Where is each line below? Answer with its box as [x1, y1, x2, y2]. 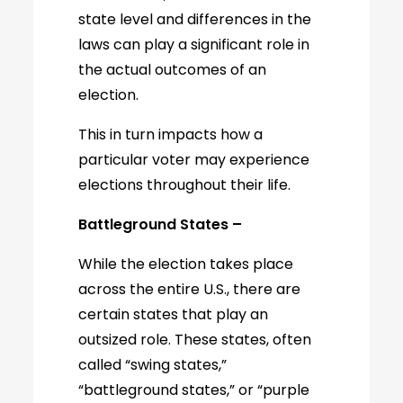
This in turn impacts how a [78, 124, 264, 145]
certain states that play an [78, 304, 269, 325]
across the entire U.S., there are [78, 279, 301, 300]
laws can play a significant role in [78, 34, 310, 55]
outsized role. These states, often [78, 329, 312, 350]
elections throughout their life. [78, 175, 291, 195]
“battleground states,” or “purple [78, 380, 310, 400]
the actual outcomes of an [78, 59, 267, 80]
